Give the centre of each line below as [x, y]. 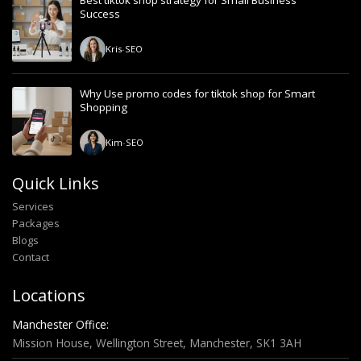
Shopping [104, 108]
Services [33, 206]
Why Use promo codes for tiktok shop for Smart [198, 94]
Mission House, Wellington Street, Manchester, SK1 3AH [157, 342]
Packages [36, 223]
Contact [31, 257]
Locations [49, 295]
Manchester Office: [60, 324]
